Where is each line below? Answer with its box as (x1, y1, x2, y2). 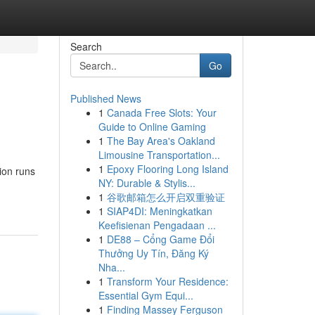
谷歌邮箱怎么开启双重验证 (106, 190, 225, 204)
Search (70, 39, 102, 53)
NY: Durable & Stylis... (98, 176, 195, 190)
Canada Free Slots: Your (106, 105, 217, 120)
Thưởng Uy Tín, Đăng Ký (98, 246, 209, 260)
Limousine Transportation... (98, 148, 220, 162)
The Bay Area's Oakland (106, 134, 215, 148)
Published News (70, 91, 141, 105)
